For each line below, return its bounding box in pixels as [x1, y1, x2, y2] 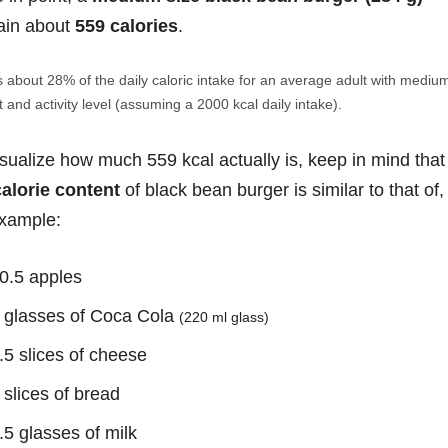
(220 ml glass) [179, 308, 269, 325]
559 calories [75, 15, 178, 36]
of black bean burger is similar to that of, [120, 179, 444, 200]
